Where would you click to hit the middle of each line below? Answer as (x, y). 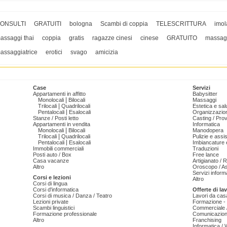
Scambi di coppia (124, 24)
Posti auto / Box (52, 155)
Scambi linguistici (54, 208)
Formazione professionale (65, 214)
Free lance (206, 155)
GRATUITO (182, 38)
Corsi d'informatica (56, 190)
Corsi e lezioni (52, 178)
